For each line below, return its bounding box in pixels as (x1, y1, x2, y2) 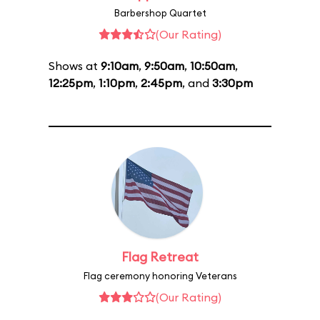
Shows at (49, 59, 101, 73)
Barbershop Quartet (114, 7, 206, 19)
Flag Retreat (121, 249, 199, 265)
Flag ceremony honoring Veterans (83, 270, 237, 281)
